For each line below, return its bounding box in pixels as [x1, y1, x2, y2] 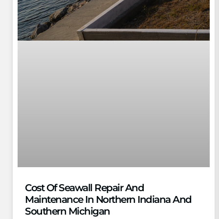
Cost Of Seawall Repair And [25, 182, 144, 194]
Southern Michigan [25, 205, 110, 218]
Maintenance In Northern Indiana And [25, 194, 192, 206]
